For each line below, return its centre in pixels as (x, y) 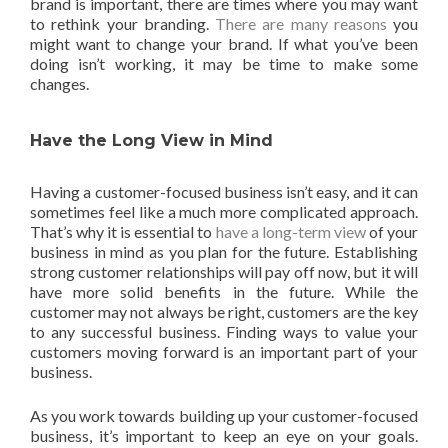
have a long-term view (290, 231)
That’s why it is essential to (123, 231)
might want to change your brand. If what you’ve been (224, 43)
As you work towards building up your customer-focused (224, 415)
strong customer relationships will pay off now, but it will (224, 271)
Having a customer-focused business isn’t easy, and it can (224, 191)
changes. (59, 83)
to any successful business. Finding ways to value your (224, 331)
